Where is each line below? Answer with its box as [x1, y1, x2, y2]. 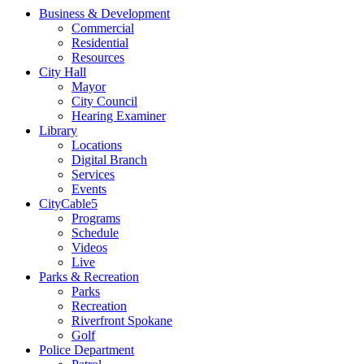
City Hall [39, 65, 86, 80]
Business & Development [39, 6, 170, 21]
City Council [71, 94, 137, 109]
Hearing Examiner [71, 109, 166, 123]
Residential [71, 36, 128, 50]
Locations [71, 138, 122, 153]
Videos [71, 240, 107, 255]
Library [39, 123, 77, 138]
